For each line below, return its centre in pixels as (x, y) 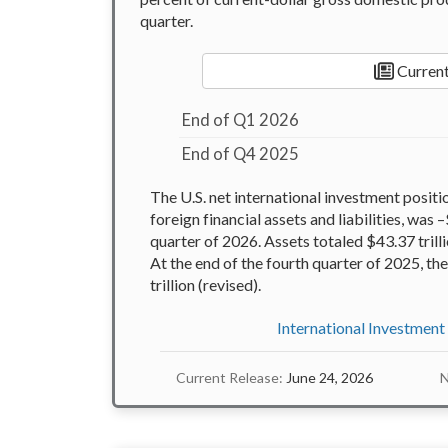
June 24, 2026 (328, 378)
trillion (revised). (205, 285)
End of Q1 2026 (241, 120)
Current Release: (229, 378)
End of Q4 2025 (241, 154)
